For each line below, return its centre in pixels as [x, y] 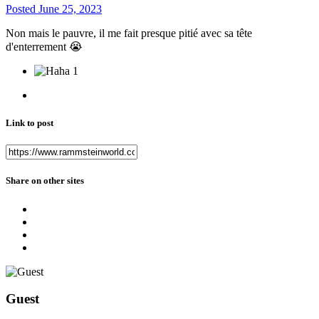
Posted [22, 9]
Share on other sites [45, 181]
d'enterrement [37, 46]
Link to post [30, 123]
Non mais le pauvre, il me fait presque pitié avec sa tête [129, 33]
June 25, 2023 [70, 9]
